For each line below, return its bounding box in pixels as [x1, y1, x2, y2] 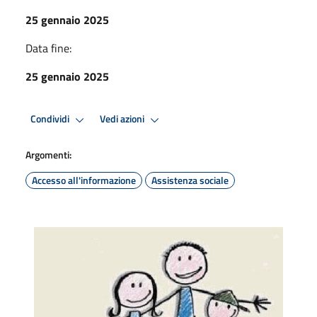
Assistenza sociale [151, 172, 229, 188]
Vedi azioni [100, 111, 146, 127]
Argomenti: [25, 146, 71, 162]
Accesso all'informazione [32, 172, 136, 188]
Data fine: [25, 39, 71, 57]
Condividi [30, 111, 71, 127]
